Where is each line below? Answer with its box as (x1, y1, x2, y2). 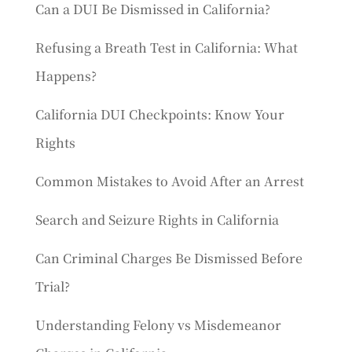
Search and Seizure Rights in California (35, 211, 279, 229)
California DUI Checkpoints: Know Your (35, 105, 284, 123)
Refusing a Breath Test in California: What (35, 38, 298, 57)
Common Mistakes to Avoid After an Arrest (35, 172, 304, 190)
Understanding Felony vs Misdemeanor (35, 316, 281, 334)
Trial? (35, 277, 70, 295)
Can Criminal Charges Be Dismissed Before (35, 249, 302, 267)
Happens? (35, 67, 97, 85)
